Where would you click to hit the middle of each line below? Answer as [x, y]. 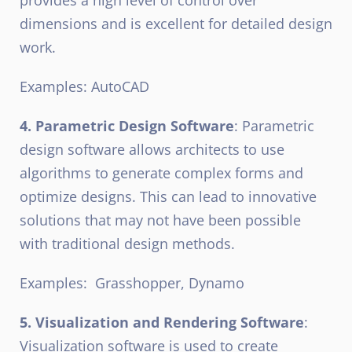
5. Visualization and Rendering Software [162, 322]
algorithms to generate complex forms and [161, 172]
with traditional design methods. [127, 243]
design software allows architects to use [152, 149]
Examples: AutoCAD [84, 86]
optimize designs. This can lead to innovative [168, 196]
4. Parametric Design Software [127, 125]
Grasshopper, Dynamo [170, 282]
